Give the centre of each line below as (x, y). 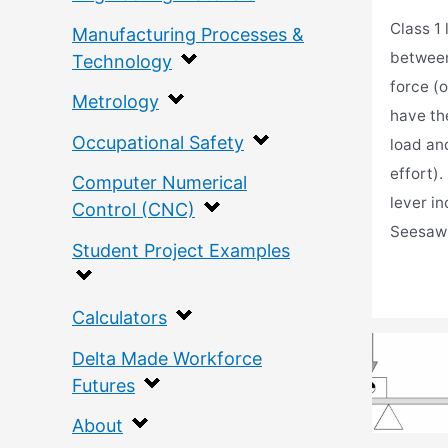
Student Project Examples (181, 250)
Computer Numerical (159, 183)
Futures (103, 385)
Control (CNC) (133, 210)
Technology (122, 61)
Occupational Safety (158, 142)
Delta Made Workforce (167, 358)
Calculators (119, 318)
